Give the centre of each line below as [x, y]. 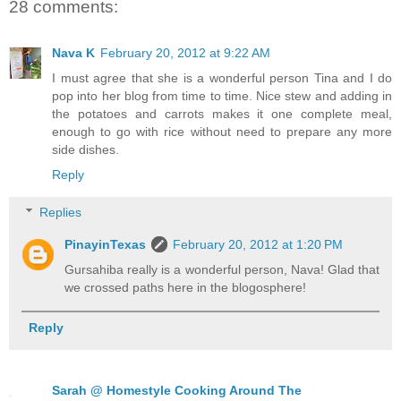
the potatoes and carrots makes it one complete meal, [222, 114]
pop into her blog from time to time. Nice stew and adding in [222, 96]
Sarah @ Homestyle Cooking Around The [177, 391]
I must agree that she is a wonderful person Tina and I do [222, 78]
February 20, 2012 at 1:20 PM [258, 245]
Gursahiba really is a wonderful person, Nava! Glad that [222, 270]
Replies [61, 213]
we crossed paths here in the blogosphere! [186, 288]
